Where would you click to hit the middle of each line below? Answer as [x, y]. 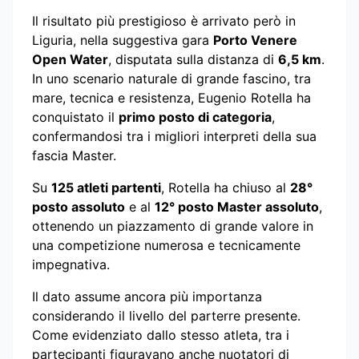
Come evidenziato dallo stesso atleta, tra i [161, 335]
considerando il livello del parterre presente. [166, 315]
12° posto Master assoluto [237, 206]
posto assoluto [79, 206]
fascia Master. [74, 155]
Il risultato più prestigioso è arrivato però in [164, 20]
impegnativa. [71, 264]
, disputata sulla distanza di [193, 59]
